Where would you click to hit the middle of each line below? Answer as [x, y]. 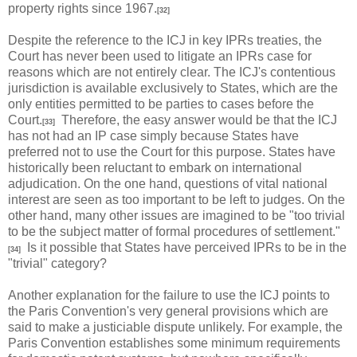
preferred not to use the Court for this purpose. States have [172, 151]
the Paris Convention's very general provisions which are [168, 311]
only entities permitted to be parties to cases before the [161, 104]
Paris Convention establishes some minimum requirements [174, 343]
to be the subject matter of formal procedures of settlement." [174, 231]
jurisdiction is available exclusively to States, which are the [173, 88]
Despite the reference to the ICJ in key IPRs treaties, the [165, 40]
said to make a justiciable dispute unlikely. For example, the [175, 327]
